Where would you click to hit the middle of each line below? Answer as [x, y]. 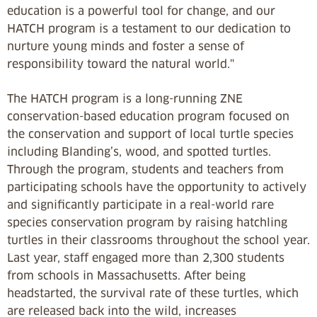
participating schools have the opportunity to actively [157, 187]
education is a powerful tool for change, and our [141, 11]
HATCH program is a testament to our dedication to [149, 28]
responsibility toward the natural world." [121, 64]
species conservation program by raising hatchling [147, 222]
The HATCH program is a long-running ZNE [125, 98]
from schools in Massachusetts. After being [126, 275]
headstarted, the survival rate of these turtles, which [153, 293]
